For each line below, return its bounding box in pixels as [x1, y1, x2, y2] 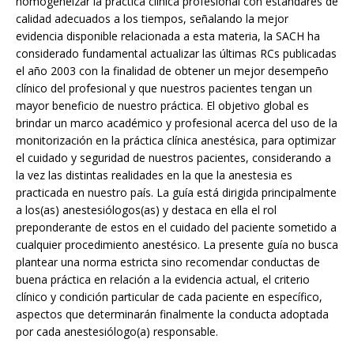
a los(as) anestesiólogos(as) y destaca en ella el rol [16, 202, 277, 218]
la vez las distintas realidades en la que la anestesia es [16, 168, 292, 183]
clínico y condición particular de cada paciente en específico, [16, 289, 322, 305]
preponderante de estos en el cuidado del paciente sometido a [16, 220, 337, 235]
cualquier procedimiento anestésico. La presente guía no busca [16, 237, 338, 253]
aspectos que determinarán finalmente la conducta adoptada [16, 307, 329, 322]
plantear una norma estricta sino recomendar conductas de [16, 254, 320, 270]
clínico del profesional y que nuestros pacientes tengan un [16, 81, 312, 96]
